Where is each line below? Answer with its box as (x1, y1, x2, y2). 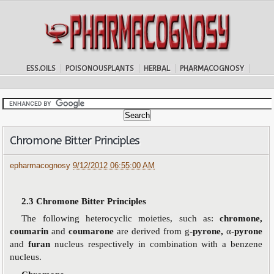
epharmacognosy (10, 161, 73, 170)
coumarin (10, 226, 52, 236)
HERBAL (143, 64, 170, 73)
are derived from (117, 226, 185, 236)
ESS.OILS (26, 64, 56, 73)
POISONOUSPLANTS (65, 64, 134, 73)
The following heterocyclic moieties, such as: (21, 213, 220, 223)
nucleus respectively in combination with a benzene (54, 239, 263, 249)
